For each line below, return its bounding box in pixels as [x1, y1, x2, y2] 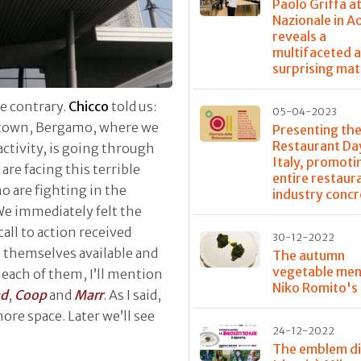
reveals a [272, 27, 327, 44]
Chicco [68, 98, 109, 114]
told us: [109, 98, 156, 114]
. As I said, [103, 286, 161, 303]
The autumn [272, 247, 346, 263]
